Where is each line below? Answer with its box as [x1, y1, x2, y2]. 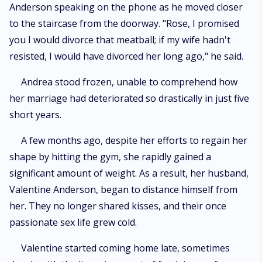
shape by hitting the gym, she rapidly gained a [9, 150, 211, 163]
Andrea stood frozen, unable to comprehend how [21, 75, 237, 88]
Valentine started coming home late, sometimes [21, 242, 230, 254]
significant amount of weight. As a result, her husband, [9, 167, 249, 180]
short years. [9, 108, 61, 121]
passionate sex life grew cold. [9, 216, 137, 229]
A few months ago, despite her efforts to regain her [21, 134, 247, 147]
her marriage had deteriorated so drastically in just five [9, 92, 249, 105]
